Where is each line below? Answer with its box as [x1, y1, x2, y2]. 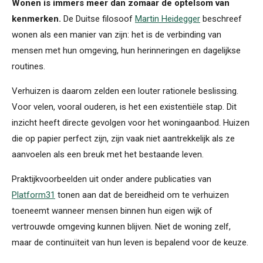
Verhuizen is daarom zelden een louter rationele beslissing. [12, 85, 238, 96]
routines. [12, 60, 45, 72]
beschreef [200, 13, 242, 24]
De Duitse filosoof [61, 13, 135, 24]
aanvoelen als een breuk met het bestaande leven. [12, 149, 204, 160]
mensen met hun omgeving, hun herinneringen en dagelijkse [12, 45, 241, 56]
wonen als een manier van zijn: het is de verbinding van [12, 29, 221, 40]
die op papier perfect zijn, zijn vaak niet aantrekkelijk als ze [12, 133, 235, 144]
